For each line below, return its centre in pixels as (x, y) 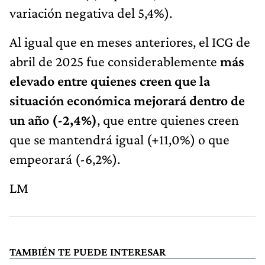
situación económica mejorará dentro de (127, 100)
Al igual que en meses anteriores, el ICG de (130, 41)
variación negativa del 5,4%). (91, 12)
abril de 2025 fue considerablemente (115, 61)
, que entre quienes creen (168, 119)
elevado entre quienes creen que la (110, 80)
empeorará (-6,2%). (65, 159)
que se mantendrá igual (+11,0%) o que (119, 139)
